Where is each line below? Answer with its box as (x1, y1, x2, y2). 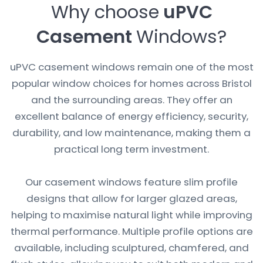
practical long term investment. (54, 142, 209, 157)
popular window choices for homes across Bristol (11, 76, 252, 91)
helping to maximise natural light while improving (11, 208, 252, 222)
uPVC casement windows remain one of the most (9, 60, 254, 75)
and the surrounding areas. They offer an (31, 93, 232, 107)
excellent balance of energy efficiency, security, (15, 109, 248, 124)
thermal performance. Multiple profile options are (10, 224, 253, 239)
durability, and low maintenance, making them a (12, 126, 251, 140)
